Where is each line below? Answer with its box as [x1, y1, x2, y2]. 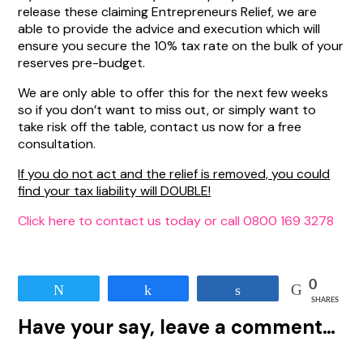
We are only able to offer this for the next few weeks [18, 84, 329, 101]
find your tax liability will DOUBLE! [18, 182, 211, 199]
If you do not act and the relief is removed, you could [18, 165, 331, 182]
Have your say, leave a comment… [18, 314, 336, 340]
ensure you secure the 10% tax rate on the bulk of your [18, 37, 344, 54]
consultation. [18, 135, 96, 152]
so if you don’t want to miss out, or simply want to [18, 101, 317, 118]
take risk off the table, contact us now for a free [18, 118, 302, 135]
